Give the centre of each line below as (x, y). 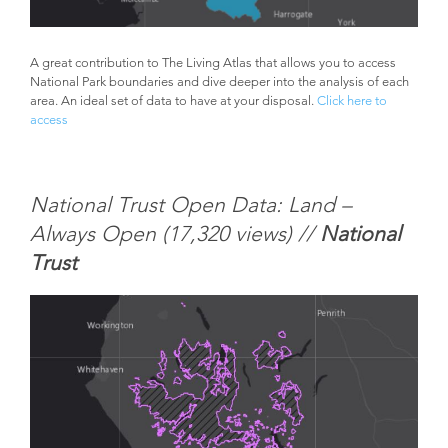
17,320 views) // (244, 234)
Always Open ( (99, 234)
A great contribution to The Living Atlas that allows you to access (213, 62)
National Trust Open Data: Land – (191, 205)
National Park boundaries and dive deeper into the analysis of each (219, 81)
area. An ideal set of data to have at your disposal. (173, 100)
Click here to (352, 100)
